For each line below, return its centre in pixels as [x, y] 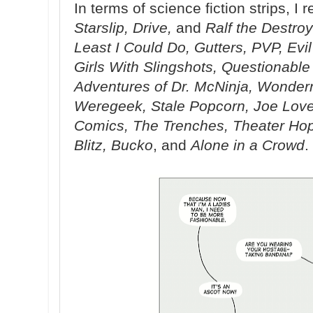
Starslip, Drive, [123, 28]
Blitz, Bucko [114, 145]
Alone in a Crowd [248, 145]
